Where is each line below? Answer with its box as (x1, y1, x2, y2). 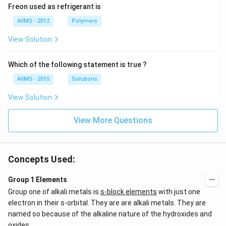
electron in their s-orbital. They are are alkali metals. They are (8, 199, 206, 207)
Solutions (72, 76, 97, 82)
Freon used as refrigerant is (8, 3, 101, 11)
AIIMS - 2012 (17, 18, 49, 24)
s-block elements (100, 188, 157, 196)
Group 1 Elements (8, 176, 67, 184)
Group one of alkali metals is (8, 188, 100, 196)
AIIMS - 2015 (17, 76, 49, 82)
